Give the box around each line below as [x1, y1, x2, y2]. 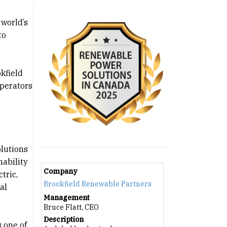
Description [43, 215, 84, 224]
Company [43, 167, 78, 176]
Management [43, 193, 90, 203]
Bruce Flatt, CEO [43, 203, 99, 212]
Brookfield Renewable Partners [43, 179, 152, 189]
